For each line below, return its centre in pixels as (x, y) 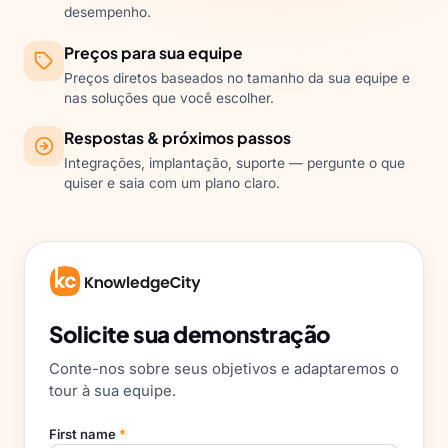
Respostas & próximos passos (177, 138)
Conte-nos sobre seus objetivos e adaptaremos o (224, 369)
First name (84, 433)
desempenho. (107, 12)
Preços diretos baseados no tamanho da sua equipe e (237, 77)
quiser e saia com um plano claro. (172, 183)
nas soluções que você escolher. (169, 97)
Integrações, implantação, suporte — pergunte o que (234, 163)
